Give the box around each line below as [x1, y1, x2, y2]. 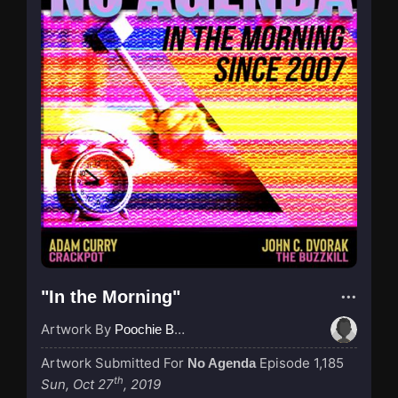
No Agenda [187, 354, 256, 370]
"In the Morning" [41, 286, 180, 306]
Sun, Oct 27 [41, 375, 114, 393]
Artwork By [41, 320, 115, 338]
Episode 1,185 [259, 354, 344, 371]
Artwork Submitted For [41, 354, 187, 371]
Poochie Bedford [115, 321, 174, 337]
